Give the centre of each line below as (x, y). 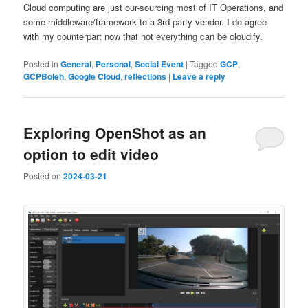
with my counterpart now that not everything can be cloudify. (143, 36)
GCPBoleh (44, 77)
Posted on (44, 175)
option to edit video (91, 154)
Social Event (159, 64)
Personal (113, 64)
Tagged (204, 64)
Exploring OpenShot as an (115, 133)
